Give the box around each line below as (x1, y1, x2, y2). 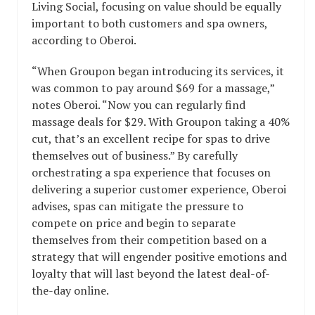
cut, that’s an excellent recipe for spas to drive (32, 131, 270, 146)
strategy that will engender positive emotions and (32, 249, 287, 264)
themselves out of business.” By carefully (32, 148, 238, 163)
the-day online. (32, 283, 109, 298)
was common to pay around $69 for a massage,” (32, 80, 274, 96)
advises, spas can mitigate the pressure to (32, 198, 243, 214)
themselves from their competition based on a (32, 232, 266, 247)
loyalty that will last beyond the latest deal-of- (32, 266, 270, 281)
